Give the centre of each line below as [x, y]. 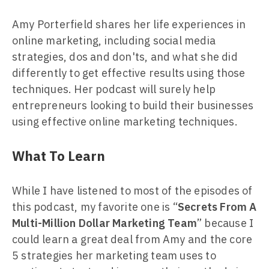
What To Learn [59, 156]
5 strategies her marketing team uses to [114, 255]
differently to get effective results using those [129, 73]
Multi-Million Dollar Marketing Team [104, 223]
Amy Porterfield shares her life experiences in [129, 24]
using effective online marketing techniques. [125, 122]
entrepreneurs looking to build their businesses [133, 105]
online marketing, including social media [114, 41]
